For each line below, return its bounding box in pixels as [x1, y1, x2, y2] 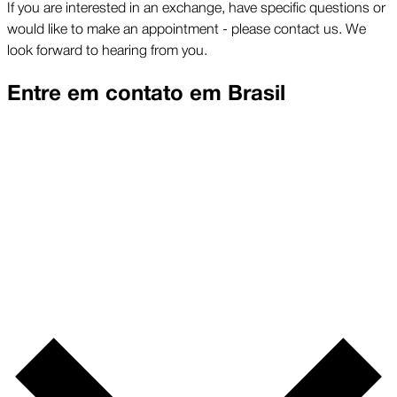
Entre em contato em [7, 76, 222, 112]
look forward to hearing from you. [7, 37, 207, 59]
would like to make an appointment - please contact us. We [7, 16, 366, 38]
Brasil [228, 76, 285, 112]
